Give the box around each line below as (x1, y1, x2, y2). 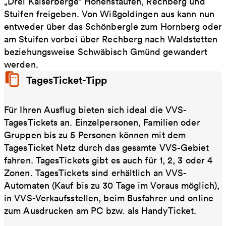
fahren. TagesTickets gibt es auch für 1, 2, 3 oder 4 (4, 154, 213, 166)
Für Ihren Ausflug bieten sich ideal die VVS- (4, 103, 187, 116)
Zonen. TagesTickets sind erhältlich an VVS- (4, 166, 187, 179)
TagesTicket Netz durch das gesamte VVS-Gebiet (4, 141, 209, 153)
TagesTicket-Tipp (26, 73, 107, 87)
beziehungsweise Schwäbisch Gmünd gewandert (4, 45, 208, 58)
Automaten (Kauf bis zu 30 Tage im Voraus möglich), (4, 179, 220, 191)
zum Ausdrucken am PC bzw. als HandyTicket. (4, 204, 197, 216)
